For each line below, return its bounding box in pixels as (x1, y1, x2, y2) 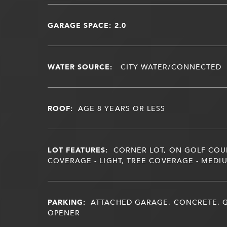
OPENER (47, 206, 80, 218)
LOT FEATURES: (47, 143, 108, 156)
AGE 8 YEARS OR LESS (78, 102, 166, 114)
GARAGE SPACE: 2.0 (47, 19, 126, 31)
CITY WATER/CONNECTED (118, 60, 222, 72)
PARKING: (47, 196, 86, 208)
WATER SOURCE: (47, 60, 113, 72)
